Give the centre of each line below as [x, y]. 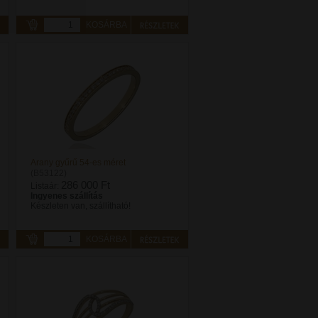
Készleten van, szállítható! [81, 206]
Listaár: [46, 186]
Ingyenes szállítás [67, 196]
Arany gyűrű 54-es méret [78, 163]
